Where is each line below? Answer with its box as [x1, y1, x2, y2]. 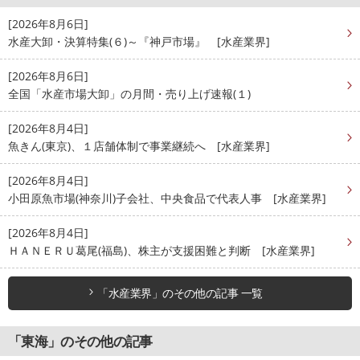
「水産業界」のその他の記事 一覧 [97, 284, 263, 301]
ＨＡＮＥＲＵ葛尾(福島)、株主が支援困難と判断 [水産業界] [8, 242, 315, 258]
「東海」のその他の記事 [8, 331, 153, 350]
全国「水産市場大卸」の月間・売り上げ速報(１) [8, 85, 251, 101]
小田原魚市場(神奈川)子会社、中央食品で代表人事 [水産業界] [8, 190, 326, 206]
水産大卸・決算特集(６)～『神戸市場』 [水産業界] [8, 33, 270, 49]
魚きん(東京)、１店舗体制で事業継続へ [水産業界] [8, 137, 270, 153]
